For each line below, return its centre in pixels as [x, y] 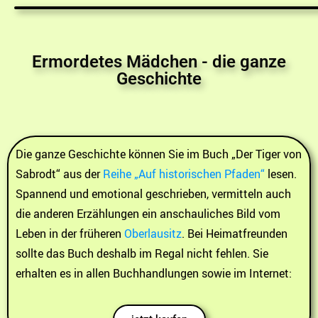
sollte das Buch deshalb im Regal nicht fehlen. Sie [142, 253]
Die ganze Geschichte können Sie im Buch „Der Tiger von [159, 154]
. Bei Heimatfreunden [235, 233]
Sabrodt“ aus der [59, 174]
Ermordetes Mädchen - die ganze [159, 61]
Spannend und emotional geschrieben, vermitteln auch [153, 193]
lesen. [281, 174]
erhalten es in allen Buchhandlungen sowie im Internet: [154, 273]
